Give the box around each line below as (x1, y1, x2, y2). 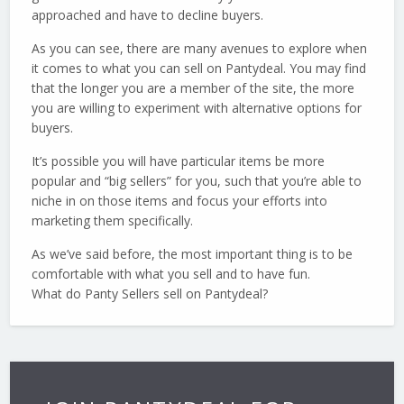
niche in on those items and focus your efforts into (32, 192, 328, 210)
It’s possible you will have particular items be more (32, 152, 326, 170)
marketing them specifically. (32, 212, 194, 230)
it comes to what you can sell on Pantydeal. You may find (32, 60, 367, 78)
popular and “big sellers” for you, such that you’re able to (32, 172, 363, 190)
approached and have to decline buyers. (32, 6, 264, 24)
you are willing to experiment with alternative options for (32, 99, 363, 117)
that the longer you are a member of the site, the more (32, 79, 355, 97)
